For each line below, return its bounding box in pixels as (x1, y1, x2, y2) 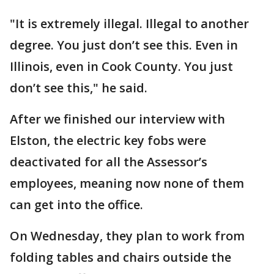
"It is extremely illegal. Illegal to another (10, 15, 249, 32)
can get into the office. (10, 196, 143, 213)
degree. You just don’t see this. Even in (10, 37, 238, 53)
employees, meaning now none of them (10, 175, 244, 191)
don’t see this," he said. (10, 80, 147, 96)
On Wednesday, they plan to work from (10, 228, 245, 244)
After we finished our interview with (10, 111, 225, 127)
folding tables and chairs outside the (10, 249, 231, 265)
